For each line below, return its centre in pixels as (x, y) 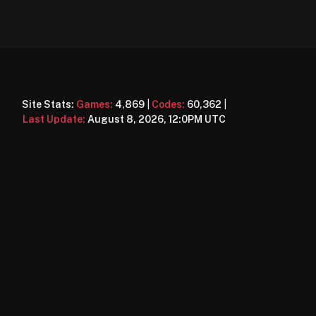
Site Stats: (49, 104)
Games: (95, 104)
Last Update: (54, 119)
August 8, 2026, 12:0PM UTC (157, 119)
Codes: (168, 104)
